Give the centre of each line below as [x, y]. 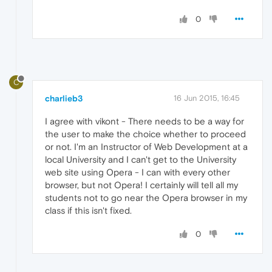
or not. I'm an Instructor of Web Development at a [146, 147]
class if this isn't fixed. [88, 211]
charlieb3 [64, 99]
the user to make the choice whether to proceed [145, 134]
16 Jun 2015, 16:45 [207, 98]
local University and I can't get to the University [141, 160]
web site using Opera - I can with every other [138, 172]
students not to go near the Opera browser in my [146, 198]
